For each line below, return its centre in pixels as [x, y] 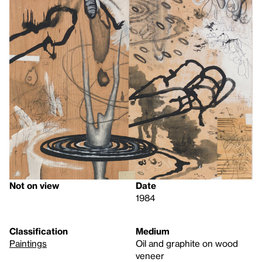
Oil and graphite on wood [187, 244]
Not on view [34, 186]
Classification [39, 231]
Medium [153, 231]
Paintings [28, 244]
